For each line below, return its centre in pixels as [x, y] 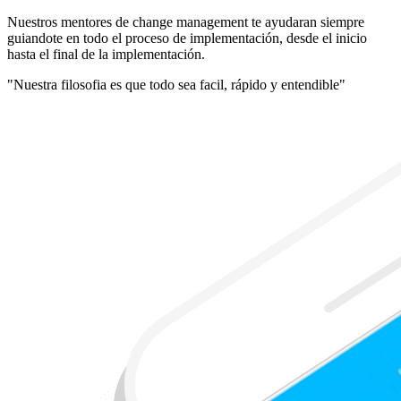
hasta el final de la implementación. [106, 54]
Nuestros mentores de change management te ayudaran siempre [186, 21]
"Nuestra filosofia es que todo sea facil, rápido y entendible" [176, 84]
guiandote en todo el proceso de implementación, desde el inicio [187, 38]
